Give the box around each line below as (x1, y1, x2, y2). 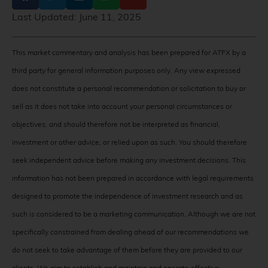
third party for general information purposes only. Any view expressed (12, 65, 240, 75)
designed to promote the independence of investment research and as (12, 191, 243, 200)
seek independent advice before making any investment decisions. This (12, 155, 246, 165)
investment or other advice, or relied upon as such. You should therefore (12, 137, 247, 147)
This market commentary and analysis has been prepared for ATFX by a (12, 47, 246, 57)
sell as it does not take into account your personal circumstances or (12, 101, 232, 111)
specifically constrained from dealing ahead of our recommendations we (12, 227, 249, 236)
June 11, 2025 (79, 10, 141, 23)
